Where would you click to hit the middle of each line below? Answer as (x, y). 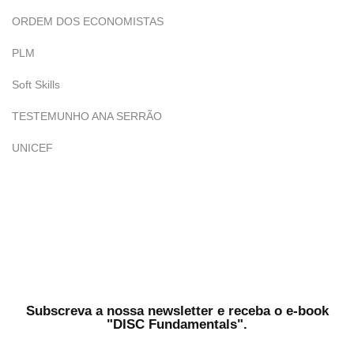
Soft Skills (36, 85)
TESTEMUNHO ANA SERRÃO (87, 116)
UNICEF (32, 148)
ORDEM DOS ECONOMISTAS (88, 21)
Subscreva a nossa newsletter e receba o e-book (177, 311)
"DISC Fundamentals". (177, 324)
